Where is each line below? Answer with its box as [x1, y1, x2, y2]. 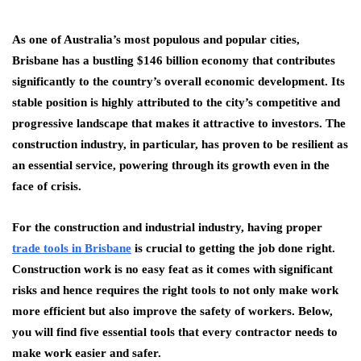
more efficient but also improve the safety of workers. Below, [12, 305, 333, 318]
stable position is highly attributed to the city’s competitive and [12, 96, 340, 110]
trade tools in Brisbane [12, 242, 131, 255]
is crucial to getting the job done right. [131, 242, 335, 255]
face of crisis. [12, 180, 81, 193]
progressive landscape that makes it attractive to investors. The [12, 117, 346, 131]
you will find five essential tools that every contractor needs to [12, 326, 338, 339]
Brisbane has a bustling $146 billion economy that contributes [12, 54, 335, 68]
